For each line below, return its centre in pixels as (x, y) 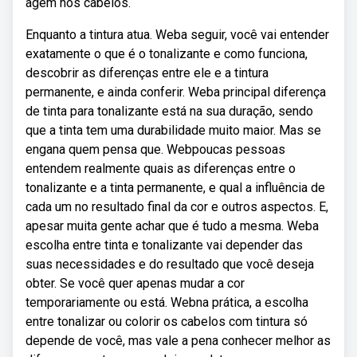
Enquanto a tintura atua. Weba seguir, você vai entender (177, 35)
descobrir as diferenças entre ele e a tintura (147, 73)
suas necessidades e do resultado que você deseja (170, 264)
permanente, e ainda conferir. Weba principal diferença (176, 92)
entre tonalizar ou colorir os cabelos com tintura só (167, 322)
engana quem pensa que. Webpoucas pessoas (155, 149)
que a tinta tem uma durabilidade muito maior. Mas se (173, 130)
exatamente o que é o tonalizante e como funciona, (167, 54)
